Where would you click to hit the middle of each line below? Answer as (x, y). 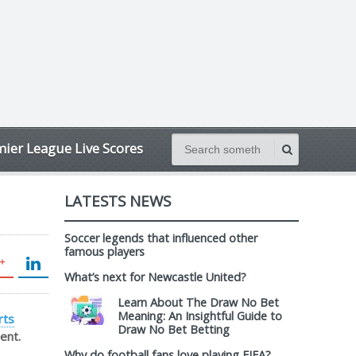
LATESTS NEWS (118, 201)
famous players (104, 252)
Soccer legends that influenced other (161, 238)
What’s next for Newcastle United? (155, 277)
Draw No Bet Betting (174, 329)
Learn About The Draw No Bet (198, 302)
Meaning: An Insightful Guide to (200, 316)
